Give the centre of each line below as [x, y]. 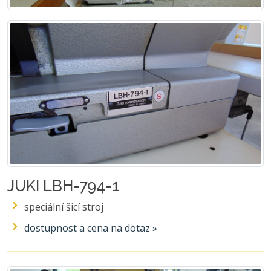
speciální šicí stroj [64, 207]
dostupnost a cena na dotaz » [91, 228]
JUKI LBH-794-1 [63, 185]
